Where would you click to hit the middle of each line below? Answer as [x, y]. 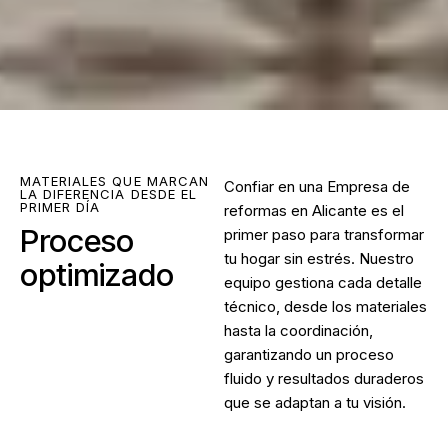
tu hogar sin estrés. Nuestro [319, 258]
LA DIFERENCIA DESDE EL [108, 193]
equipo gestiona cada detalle [323, 282]
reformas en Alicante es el [314, 210]
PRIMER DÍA [60, 206]
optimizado [97, 274]
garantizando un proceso [309, 354]
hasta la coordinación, [298, 330]
